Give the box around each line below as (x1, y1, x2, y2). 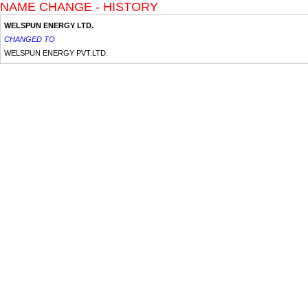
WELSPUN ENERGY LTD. (4, 21, 93, 30)
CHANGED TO (4, 35, 55, 43)
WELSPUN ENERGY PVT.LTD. (4, 49, 108, 57)
